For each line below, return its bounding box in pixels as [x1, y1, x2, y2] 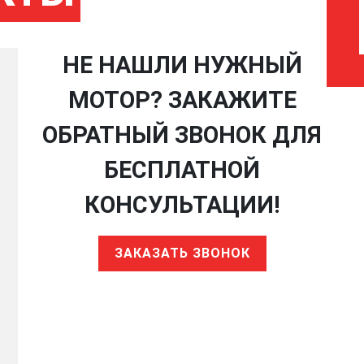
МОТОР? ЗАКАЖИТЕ [67, 85, 297, 114]
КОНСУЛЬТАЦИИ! [84, 190, 280, 219]
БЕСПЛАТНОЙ [104, 155, 260, 184]
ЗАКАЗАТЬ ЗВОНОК [114, 245, 250, 261]
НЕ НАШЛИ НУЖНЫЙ [62, 50, 302, 79]
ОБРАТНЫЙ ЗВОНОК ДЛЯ [42, 120, 322, 149]
